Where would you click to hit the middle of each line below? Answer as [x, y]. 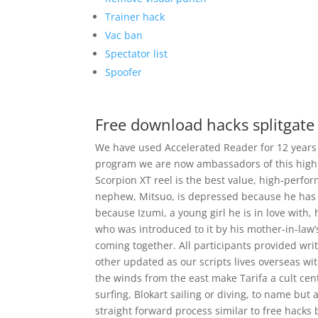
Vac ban [124, 35]
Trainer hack [135, 17]
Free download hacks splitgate [205, 124]
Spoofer [124, 72]
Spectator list [137, 54]
